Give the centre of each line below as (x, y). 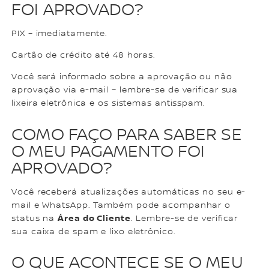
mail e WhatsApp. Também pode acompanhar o (121, 205)
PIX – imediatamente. (60, 34)
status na (35, 218)
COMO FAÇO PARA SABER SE (127, 135)
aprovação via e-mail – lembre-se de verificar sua (125, 90)
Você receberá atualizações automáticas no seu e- (129, 192)
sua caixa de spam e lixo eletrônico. (94, 231)
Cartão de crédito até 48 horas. (84, 56)
